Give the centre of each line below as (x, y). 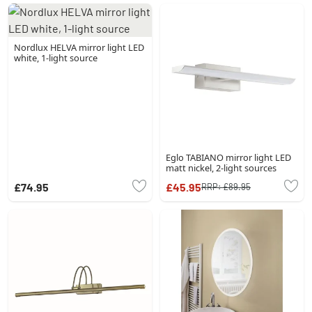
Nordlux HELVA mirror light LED (79, 47)
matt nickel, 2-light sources (221, 167)
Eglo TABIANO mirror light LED (228, 157)
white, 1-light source (56, 57)
